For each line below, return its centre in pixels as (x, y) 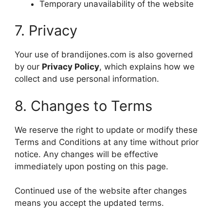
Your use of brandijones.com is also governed (104, 55)
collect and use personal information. (87, 79)
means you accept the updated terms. (89, 203)
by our (28, 67)
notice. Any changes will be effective (86, 154)
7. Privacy (46, 31)
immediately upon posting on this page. (91, 166)
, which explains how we (147, 67)
